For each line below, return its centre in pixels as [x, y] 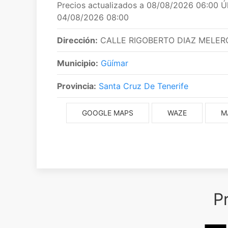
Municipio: [78, 63]
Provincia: [77, 86]
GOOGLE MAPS [107, 113]
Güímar [115, 63]
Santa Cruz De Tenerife [144, 86]
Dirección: [77, 40]
